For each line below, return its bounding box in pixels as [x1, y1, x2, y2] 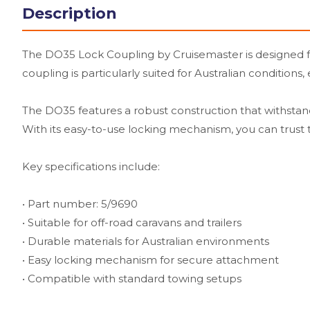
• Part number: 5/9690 [22, 197, 138, 210]
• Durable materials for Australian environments [22, 234, 269, 248]
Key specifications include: [22, 159, 160, 173]
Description [22, 3, 117, 23]
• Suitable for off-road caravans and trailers [22, 215, 241, 229]
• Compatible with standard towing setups [22, 271, 241, 285]
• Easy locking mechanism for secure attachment [22, 253, 279, 266]
